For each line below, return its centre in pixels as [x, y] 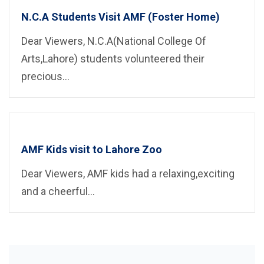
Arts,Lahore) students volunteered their [113, 59]
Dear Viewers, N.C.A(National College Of [114, 41]
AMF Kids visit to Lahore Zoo [92, 149]
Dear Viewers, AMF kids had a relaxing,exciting [128, 173]
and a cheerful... [58, 191]
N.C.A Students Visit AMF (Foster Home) [121, 17]
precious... [45, 77]
